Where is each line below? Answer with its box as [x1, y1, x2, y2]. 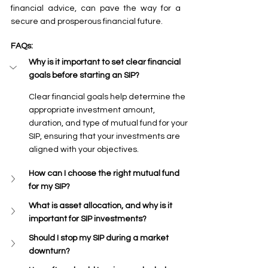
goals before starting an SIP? [29, 71, 139, 80]
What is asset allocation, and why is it [29, 201, 174, 210]
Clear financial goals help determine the [29, 92, 187, 101]
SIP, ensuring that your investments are [29, 132, 182, 141]
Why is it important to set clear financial [29, 57, 182, 66]
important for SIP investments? [29, 214, 147, 223]
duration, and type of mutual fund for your [29, 118, 190, 127]
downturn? [29, 246, 70, 255]
